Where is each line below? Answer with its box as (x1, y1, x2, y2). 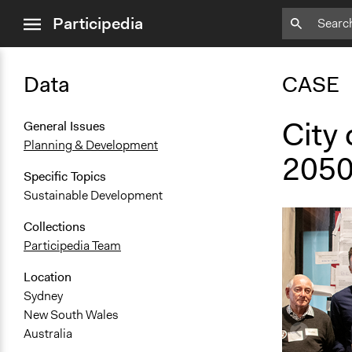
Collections (24, 218, 86, 236)
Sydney (24, 288, 63, 305)
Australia (24, 325, 72, 343)
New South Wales (24, 306, 119, 324)
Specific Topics (24, 168, 106, 185)
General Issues (24, 118, 105, 135)
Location (24, 269, 71, 286)
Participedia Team (24, 237, 121, 255)
